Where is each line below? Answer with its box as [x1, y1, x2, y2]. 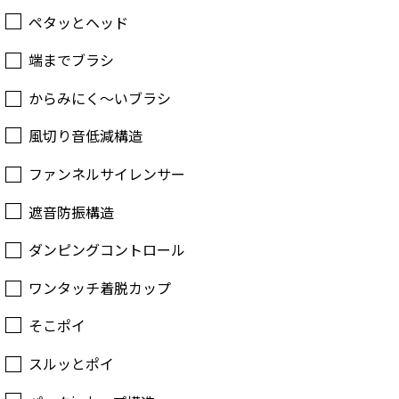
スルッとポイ [28, 353, 114, 375]
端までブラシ [28, 49, 114, 71]
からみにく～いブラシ [28, 86, 171, 109]
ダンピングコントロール [28, 239, 185, 261]
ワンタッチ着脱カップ [28, 276, 171, 298]
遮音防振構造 [28, 200, 114, 223]
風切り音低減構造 [28, 125, 142, 147]
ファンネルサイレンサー [28, 163, 185, 185]
